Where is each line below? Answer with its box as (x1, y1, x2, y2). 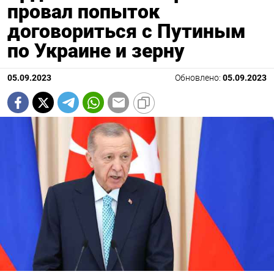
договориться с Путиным (7, 20, 246, 43)
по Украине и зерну (7, 39, 185, 63)
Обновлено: (175, 73, 223, 84)
